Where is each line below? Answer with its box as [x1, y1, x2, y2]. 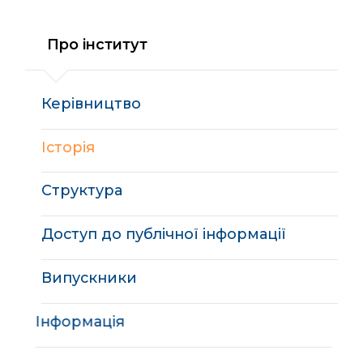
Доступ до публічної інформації [41, 225, 287, 243]
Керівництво [41, 94, 142, 112]
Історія [41, 138, 96, 156]
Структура [41, 181, 123, 199]
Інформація [41, 312, 131, 330]
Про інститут [47, 35, 148, 53]
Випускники [41, 269, 138, 287]
